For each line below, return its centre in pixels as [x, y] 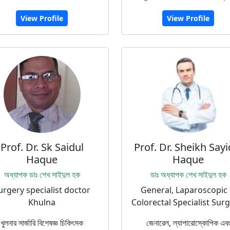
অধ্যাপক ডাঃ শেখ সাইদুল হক [42, 175]
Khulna [42, 202]
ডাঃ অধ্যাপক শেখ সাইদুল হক [188, 175]
